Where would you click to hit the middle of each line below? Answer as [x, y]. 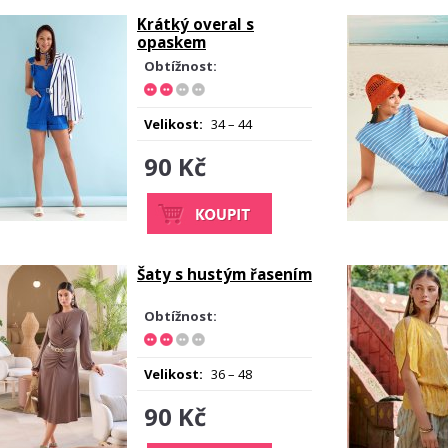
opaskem [171, 42]
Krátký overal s [195, 24]
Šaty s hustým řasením [224, 274]
